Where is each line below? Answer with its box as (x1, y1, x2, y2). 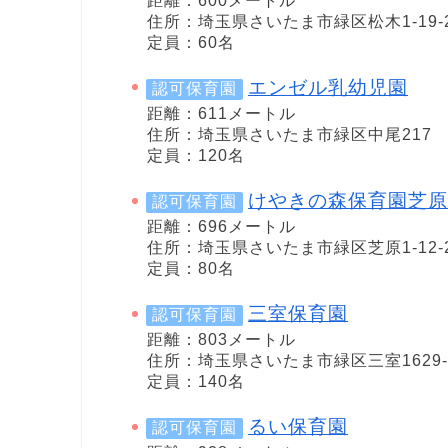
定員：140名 (147, 373, 245, 391)
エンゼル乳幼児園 (248, 76, 408, 98)
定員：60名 (147, 33, 235, 51)
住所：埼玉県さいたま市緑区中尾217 (147, 125, 432, 143)
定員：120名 (147, 146, 245, 164)
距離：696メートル (147, 217, 296, 235)
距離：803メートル (147, 331, 296, 349)
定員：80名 (147, 259, 235, 277)
